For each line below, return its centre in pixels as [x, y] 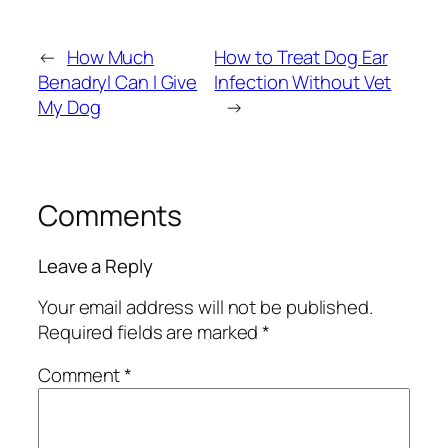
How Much [110, 57]
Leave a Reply [95, 266]
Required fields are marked [150, 331]
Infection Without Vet [303, 82]
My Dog [69, 107]
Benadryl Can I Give [118, 82]
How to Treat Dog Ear [301, 57]
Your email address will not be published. [205, 306]
